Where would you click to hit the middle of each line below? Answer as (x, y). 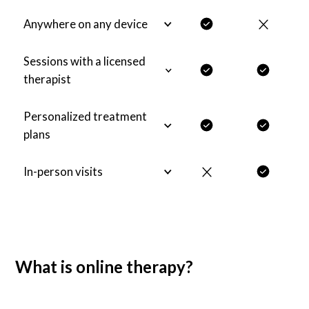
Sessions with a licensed (85, 61)
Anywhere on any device (86, 24)
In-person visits (63, 172)
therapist (48, 79)
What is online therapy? (104, 266)
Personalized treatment (86, 117)
